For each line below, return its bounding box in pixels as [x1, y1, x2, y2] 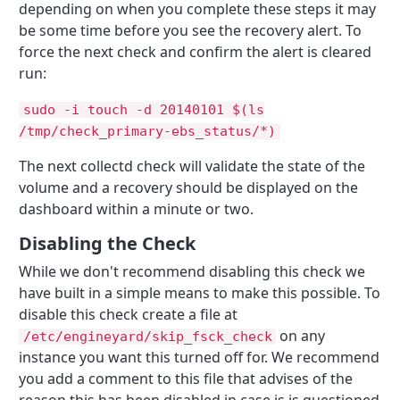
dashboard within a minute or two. [19, 199, 254, 220]
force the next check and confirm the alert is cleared [19, 42, 372, 62]
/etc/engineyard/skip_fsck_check [22, 329, 272, 346]
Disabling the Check [19, 231, 196, 256]
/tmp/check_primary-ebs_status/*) [19, 123, 277, 140]
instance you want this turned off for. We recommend [19, 347, 380, 368]
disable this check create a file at [19, 304, 238, 325]
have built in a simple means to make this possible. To [19, 283, 381, 304]
